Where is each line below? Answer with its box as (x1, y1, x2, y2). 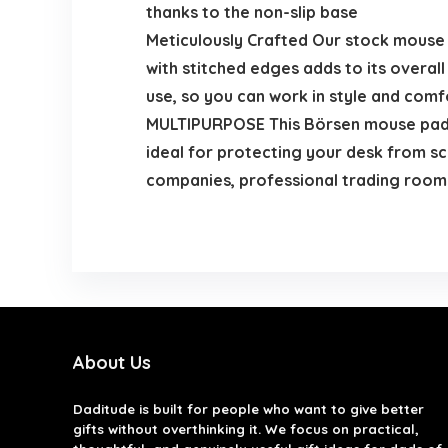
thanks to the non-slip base (145, 2, 358, 23)
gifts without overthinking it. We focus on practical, (72, 421, 419, 438)
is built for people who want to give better (134, 401, 424, 418)
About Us (72, 351, 151, 375)
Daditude (72, 401, 135, 418)
